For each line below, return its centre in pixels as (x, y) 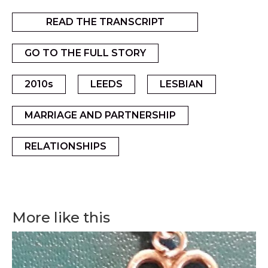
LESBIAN (182, 84)
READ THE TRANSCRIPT (105, 22)
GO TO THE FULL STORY (85, 53)
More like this (61, 217)
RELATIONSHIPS (66, 146)
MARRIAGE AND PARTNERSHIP (100, 115)
